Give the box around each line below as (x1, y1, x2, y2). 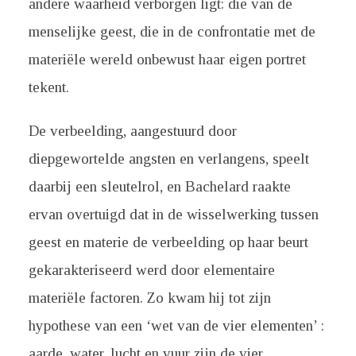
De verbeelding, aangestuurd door (28, 122, 237, 139)
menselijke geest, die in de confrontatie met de (28, 23, 315, 40)
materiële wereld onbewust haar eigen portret (28, 51, 306, 68)
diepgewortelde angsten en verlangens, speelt (28, 150, 309, 167)
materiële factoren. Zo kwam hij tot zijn (28, 289, 271, 306)
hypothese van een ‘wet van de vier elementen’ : (28, 317, 324, 334)
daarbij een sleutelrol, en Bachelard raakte (28, 178, 291, 195)
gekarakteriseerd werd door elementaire (28, 261, 275, 278)
